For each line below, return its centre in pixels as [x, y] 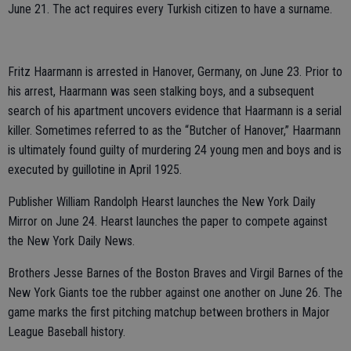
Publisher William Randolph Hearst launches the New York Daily [162, 202]
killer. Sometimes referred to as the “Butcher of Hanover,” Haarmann [174, 130]
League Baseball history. [67, 332]
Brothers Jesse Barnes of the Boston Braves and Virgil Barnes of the [175, 273]
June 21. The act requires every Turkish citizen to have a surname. [170, 9]
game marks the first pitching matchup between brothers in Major [169, 312]
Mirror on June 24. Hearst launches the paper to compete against [168, 221]
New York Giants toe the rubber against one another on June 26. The [175, 293]
